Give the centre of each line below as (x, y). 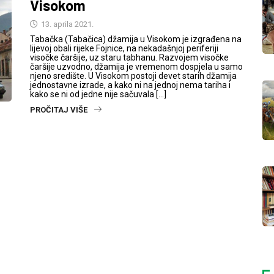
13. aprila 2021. (66, 24)
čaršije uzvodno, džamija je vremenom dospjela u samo (136, 67)
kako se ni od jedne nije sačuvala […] (98, 94)
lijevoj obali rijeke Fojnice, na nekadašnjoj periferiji (124, 48)
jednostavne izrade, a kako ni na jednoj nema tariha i (130, 85)
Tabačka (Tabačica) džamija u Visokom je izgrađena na (136, 39)
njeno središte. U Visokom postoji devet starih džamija (133, 76)
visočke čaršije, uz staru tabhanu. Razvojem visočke (129, 57)
